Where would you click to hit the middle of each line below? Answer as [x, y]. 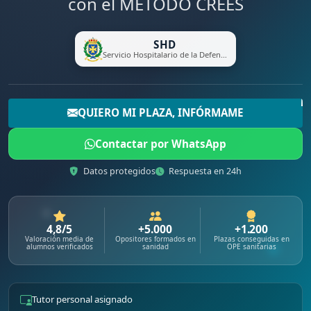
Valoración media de [59, 238]
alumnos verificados [59, 246]
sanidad [155, 246]
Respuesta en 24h [204, 171]
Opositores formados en [155, 238]
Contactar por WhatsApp [161, 144]
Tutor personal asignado [82, 300]
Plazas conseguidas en [251, 238]
